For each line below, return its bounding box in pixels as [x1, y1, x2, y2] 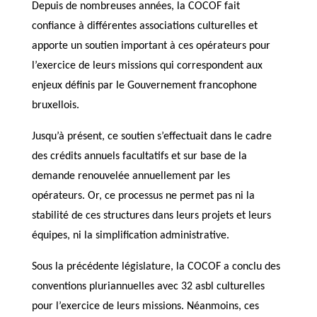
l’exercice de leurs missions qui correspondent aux [31, 60, 263, 71]
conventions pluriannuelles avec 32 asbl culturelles [31, 281, 265, 292]
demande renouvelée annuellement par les [31, 171, 230, 182]
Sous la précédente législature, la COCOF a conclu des [31, 261, 280, 272]
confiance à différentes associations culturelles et [31, 21, 258, 32]
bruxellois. [31, 100, 79, 111]
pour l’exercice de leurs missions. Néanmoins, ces [31, 301, 259, 312]
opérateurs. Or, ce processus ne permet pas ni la [31, 190, 255, 202]
